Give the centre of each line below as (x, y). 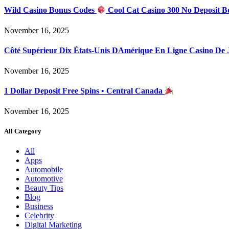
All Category (23, 131)
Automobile (44, 169)
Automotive (44, 178)
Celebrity (39, 215)
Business (39, 206)
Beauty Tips (44, 188)
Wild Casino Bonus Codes (50, 10)
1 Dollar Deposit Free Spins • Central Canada (84, 91)
